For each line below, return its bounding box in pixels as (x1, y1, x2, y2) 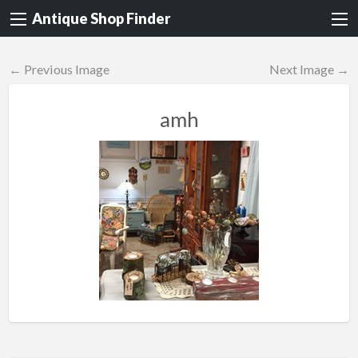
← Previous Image (8, 62, 109, 78)
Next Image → (269, 62, 350, 78)
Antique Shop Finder (32, 10, 170, 28)
